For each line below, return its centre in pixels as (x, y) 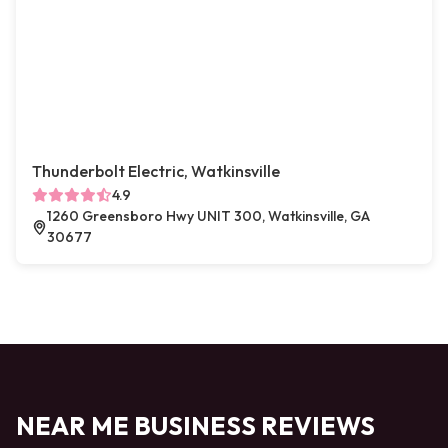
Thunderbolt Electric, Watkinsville (156, 171)
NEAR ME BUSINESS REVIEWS (195, 426)
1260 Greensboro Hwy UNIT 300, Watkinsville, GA (208, 216)
